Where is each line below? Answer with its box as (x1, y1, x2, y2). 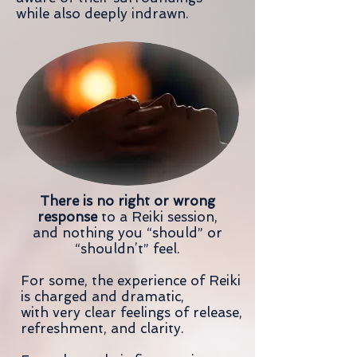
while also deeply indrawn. (16, 6, 189, 22)
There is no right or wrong (40, 193, 215, 209)
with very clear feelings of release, (21, 304, 242, 320)
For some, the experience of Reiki (21, 273, 241, 288)
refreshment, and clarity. (21, 320, 184, 336)
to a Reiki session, (97, 209, 218, 225)
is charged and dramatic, (21, 288, 184, 304)
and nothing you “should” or (33, 225, 222, 241)
